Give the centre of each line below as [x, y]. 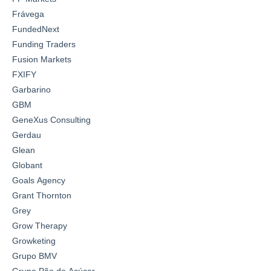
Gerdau [27, 135]
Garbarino [31, 89]
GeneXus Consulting [51, 119]
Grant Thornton [42, 195]
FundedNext [36, 29]
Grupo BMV [34, 256]
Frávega [28, 14]
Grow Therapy [40, 225]
